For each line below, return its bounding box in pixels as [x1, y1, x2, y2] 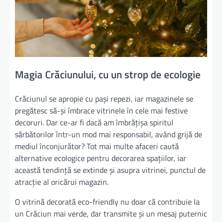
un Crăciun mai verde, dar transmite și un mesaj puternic [15, 208, 207, 220]
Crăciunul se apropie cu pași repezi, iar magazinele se [15, 93, 193, 105]
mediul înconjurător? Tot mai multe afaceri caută [15, 140, 179, 153]
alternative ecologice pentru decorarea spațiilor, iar [15, 152, 186, 165]
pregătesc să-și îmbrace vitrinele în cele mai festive [15, 105, 188, 117]
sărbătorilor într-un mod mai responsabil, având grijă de [15, 128, 202, 141]
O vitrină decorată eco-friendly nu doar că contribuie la [15, 196, 200, 208]
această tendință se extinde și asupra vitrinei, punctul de [15, 164, 206, 176]
